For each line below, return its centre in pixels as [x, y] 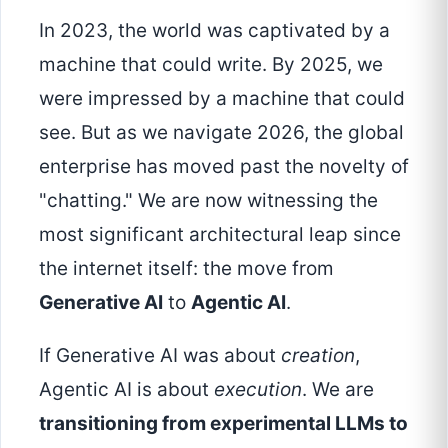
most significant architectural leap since [220, 234]
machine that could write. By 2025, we [211, 64]
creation [318, 356]
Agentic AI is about [126, 390]
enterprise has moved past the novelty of [224, 166]
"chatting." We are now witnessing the [208, 200]
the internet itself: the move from [186, 268]
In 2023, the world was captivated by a [214, 30]
